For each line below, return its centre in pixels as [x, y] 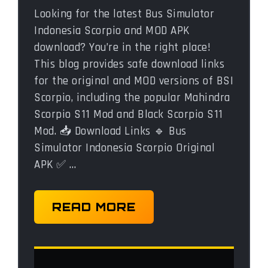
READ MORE [94, 207]
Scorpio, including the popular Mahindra [132, 98]
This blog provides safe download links [129, 64]
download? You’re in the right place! [122, 47]
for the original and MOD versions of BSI [134, 81]
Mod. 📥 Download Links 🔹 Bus [110, 131]
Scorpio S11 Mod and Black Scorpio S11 [129, 114]
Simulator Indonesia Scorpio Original [124, 148]
